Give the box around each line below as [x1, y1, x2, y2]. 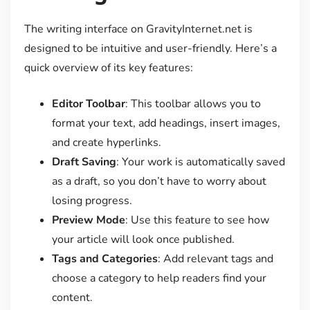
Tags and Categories [51, 251, 158, 267]
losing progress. [51, 193, 132, 209]
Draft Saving [51, 154, 116, 170]
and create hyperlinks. [51, 135, 161, 151]
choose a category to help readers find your [51, 271, 266, 286]
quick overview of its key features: [24, 60, 193, 76]
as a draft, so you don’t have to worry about [51, 174, 266, 190]
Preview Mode [51, 212, 125, 228]
